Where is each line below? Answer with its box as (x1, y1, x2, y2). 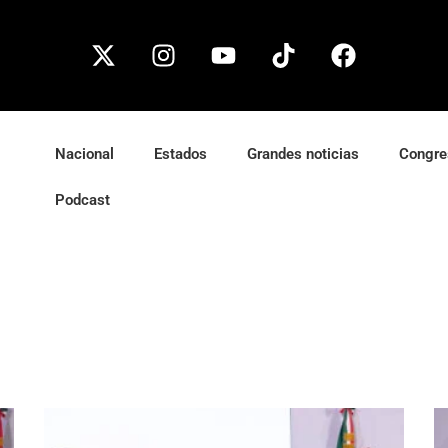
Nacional (55, 145, 115, 163)
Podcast (55, 191, 111, 209)
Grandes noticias (247, 145, 360, 163)
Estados (154, 145, 208, 163)
